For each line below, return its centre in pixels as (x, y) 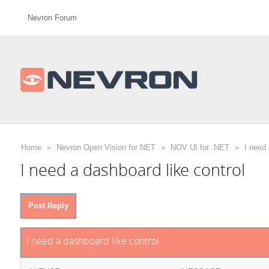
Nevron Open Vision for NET (106, 147)
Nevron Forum (52, 18)
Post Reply (48, 206)
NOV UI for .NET (200, 147)
